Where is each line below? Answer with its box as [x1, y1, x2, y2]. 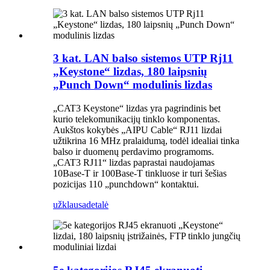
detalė [86, 199, 108, 210]
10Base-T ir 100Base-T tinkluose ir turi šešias [53, 168, 227, 179]
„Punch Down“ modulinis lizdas [53, 78, 212, 92]
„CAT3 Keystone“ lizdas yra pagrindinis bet [53, 103, 221, 114]
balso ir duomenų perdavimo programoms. [53, 146, 214, 157]
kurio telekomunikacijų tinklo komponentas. [53, 114, 220, 125]
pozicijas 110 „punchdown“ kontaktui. [53, 179, 199, 190]
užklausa [53, 199, 86, 210]
